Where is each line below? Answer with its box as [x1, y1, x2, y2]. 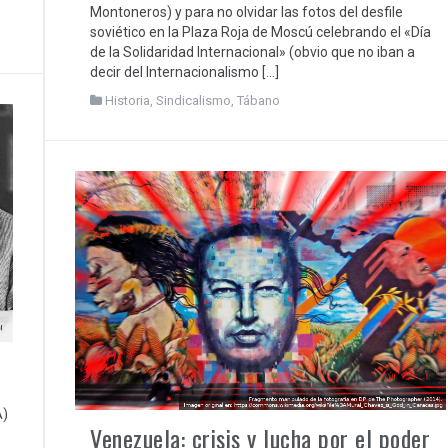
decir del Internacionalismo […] [90, 64, 279, 81]
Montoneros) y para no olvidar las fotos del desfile [90, 4, 403, 21]
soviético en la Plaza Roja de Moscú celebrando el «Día [90, 24, 431, 41]
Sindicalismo [156, 93, 231, 109]
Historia [105, 93, 150, 109]
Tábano [237, 93, 280, 109]
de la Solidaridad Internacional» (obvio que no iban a [90, 44, 415, 61]
